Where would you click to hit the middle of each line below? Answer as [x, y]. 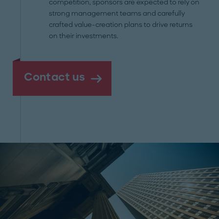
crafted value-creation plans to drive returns [121, 25]
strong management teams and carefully [117, 13]
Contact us [55, 77]
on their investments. [84, 36]
